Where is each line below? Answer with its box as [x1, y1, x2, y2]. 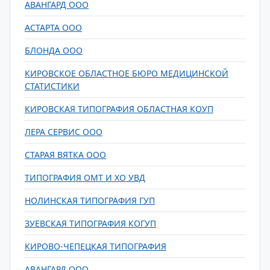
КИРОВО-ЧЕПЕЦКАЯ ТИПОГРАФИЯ [25, 240, 166, 252]
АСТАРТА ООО [25, 22, 82, 33]
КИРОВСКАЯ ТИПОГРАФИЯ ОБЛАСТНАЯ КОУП [25, 103, 213, 115]
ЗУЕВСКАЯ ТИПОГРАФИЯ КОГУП [25, 218, 156, 229]
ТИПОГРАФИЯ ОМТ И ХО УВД [25, 172, 145, 183]
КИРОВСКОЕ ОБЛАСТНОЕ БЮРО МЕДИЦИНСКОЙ [25, 67, 228, 79]
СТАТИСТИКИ [25, 80, 80, 92]
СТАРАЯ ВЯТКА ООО [25, 149, 106, 160]
